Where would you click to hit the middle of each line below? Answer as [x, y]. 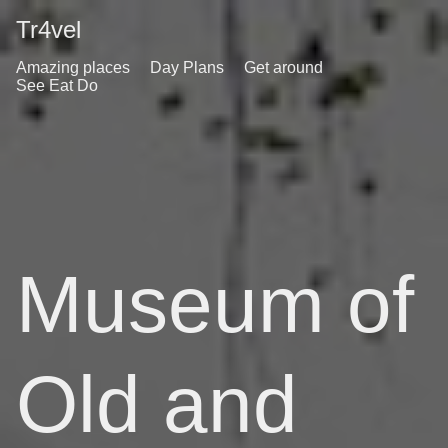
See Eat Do [57, 85]
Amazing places [73, 67]
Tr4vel [48, 29]
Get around [283, 67]
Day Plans [187, 67]
